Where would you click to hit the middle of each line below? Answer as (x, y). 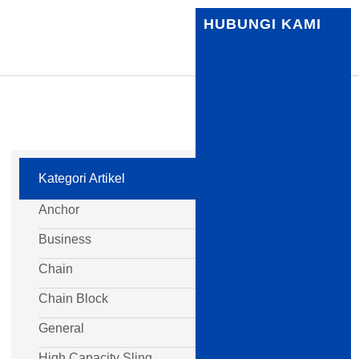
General (61, 328)
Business (65, 239)
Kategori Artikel (82, 178)
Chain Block (73, 298)
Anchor (59, 210)
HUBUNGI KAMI (263, 24)
